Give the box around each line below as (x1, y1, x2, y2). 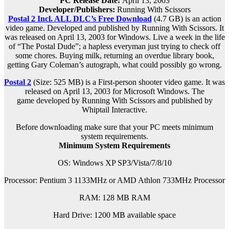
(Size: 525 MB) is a (31, 78, 96, 87)
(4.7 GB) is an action (151, 14, 221, 24)
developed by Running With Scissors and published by (36, 96, 213, 105)
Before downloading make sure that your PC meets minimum (16, 123, 213, 132)
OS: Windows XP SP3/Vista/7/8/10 (57, 158, 172, 168)
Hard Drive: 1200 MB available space (53, 211, 176, 220)
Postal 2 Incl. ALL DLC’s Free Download (8, 14, 152, 24)
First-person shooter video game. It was (96, 78, 225, 87)
